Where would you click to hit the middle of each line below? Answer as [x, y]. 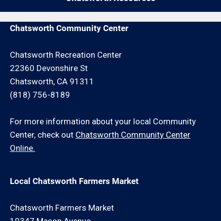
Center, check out [43, 135]
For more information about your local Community [103, 121]
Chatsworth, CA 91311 [52, 81]
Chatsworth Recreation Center [66, 55]
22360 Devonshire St [49, 68]
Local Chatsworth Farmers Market [74, 181]
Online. [22, 148]
